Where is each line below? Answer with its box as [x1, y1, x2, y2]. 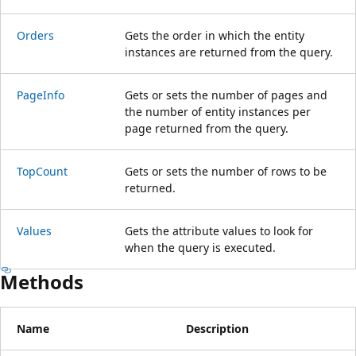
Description [186, 320, 249, 336]
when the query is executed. [125, 239, 276, 255]
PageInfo [17, 87, 64, 103]
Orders [17, 27, 54, 43]
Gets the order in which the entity [125, 27, 304, 43]
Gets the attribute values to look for [125, 222, 313, 238]
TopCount [17, 163, 68, 179]
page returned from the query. [125, 120, 288, 136]
